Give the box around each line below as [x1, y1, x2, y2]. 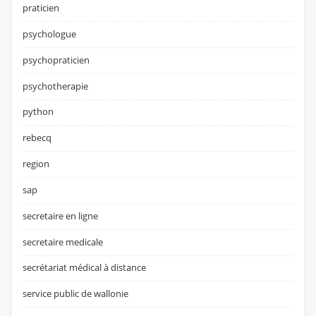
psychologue [23, 28, 77, 41]
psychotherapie [23, 79, 89, 92]
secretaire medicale [23, 235, 104, 248]
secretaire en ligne [23, 209, 99, 222]
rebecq [23, 131, 52, 145]
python [23, 105, 54, 119]
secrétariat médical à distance [23, 261, 147, 274]
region [23, 157, 50, 171]
